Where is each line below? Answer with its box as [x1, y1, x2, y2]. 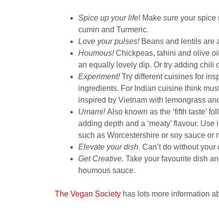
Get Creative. [78, 154, 124, 163]
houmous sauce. [78, 166, 135, 175]
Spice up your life [78, 13, 138, 22]
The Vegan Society [55, 189, 121, 198]
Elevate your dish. [78, 142, 140, 151]
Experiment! [78, 72, 120, 81]
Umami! [78, 107, 105, 116]
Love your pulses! [78, 37, 139, 45]
